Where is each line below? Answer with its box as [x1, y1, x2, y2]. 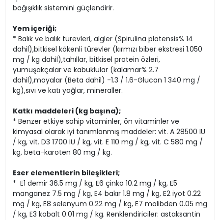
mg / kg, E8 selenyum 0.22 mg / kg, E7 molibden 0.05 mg [13, 199, 207, 209]
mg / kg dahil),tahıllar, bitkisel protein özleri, [13, 55, 160, 65]
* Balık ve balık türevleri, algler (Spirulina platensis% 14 [13, 34, 193, 44]
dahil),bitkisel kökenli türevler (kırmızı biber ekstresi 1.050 [13, 44, 202, 55]
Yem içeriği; [13, 24, 56, 34]
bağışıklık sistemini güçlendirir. [13, 3, 114, 13]
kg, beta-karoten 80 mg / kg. [13, 147, 112, 158]
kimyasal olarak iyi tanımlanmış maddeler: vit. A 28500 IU [13, 127, 205, 137]
